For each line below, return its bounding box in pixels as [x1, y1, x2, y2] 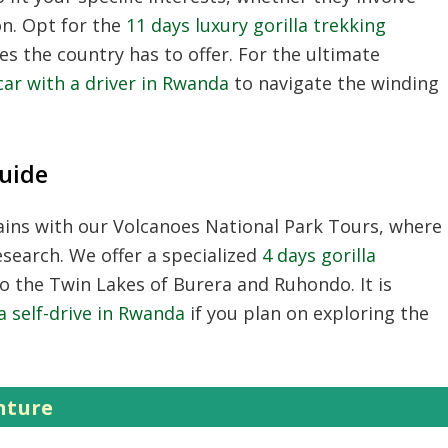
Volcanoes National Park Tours [113, 214, 379, 238]
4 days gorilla [262, 243, 376, 267]
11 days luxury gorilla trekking [126, 13, 386, 37]
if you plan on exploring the [185, 301, 429, 325]
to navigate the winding [229, 71, 439, 95]
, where [379, 214, 442, 238]
